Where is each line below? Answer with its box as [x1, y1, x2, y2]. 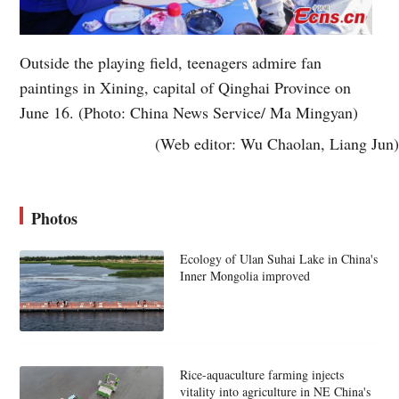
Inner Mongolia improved [179, 266, 310, 284]
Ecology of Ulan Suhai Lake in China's [179, 249, 378, 267]
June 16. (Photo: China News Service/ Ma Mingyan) [20, 101, 359, 123]
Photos [31, 206, 78, 230]
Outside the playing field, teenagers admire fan [20, 51, 322, 73]
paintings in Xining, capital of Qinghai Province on [20, 76, 352, 98]
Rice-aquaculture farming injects [179, 365, 344, 383]
